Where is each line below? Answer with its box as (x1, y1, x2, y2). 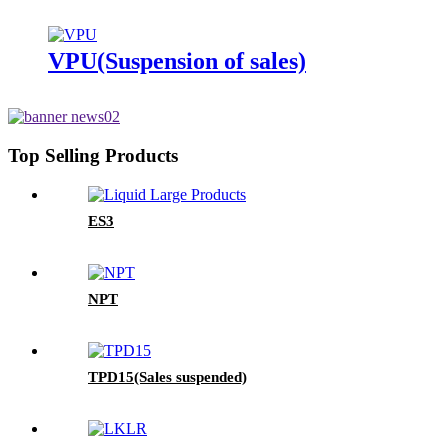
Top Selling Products (8, 145, 178, 167)
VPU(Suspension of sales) (48, 48, 306, 75)
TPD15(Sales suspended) (88, 368, 247, 385)
